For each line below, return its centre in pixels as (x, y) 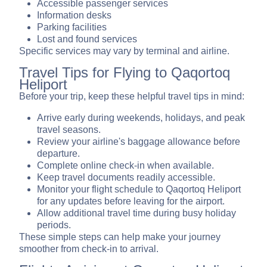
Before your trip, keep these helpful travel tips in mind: (132, 97)
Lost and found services (87, 39)
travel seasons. (69, 130)
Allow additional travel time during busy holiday (136, 213)
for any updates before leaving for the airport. (131, 201)
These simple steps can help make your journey (120, 237)
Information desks (74, 15)
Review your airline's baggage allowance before (139, 142)
